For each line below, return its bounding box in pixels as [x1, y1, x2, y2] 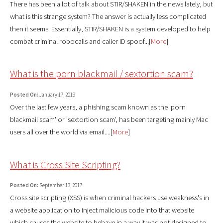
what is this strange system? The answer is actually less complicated [10, 11, 206, 21]
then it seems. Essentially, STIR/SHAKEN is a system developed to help [10, 24, 211, 33]
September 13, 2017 [38, 182, 82, 189]
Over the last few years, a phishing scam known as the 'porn [10, 102, 186, 111]
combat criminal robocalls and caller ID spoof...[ [10, 36, 151, 46]
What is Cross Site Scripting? [10, 158, 120, 171]
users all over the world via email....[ [10, 127, 112, 136]
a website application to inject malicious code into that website [10, 206, 194, 215]
